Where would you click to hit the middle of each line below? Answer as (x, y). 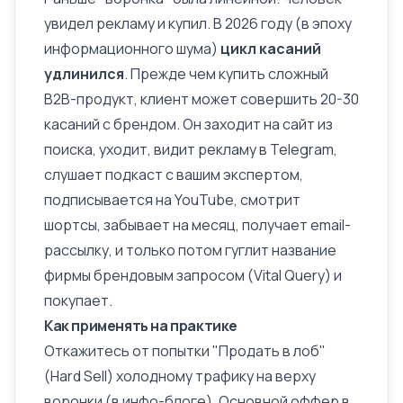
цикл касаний (271, 49)
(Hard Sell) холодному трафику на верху (180, 376)
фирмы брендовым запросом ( (149, 275)
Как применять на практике (141, 326)
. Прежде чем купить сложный (226, 74)
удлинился (84, 74)
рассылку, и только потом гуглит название (190, 250)
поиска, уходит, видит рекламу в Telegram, (191, 149)
